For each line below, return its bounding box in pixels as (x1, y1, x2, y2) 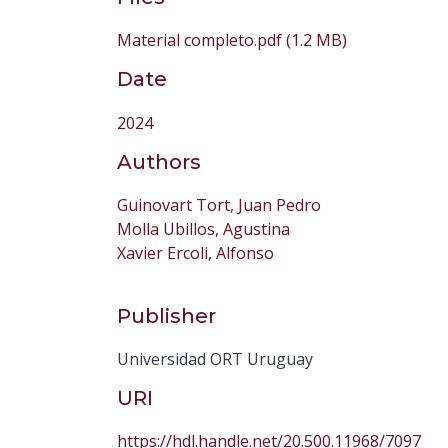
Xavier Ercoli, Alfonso (117, 241, 274, 264)
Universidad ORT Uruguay (117, 347, 313, 370)
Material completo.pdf (117, 29, 282, 52)
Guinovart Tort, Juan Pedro (117, 193, 321, 216)
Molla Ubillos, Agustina (117, 217, 290, 240)
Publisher (117, 303, 216, 328)
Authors (117, 149, 201, 174)
